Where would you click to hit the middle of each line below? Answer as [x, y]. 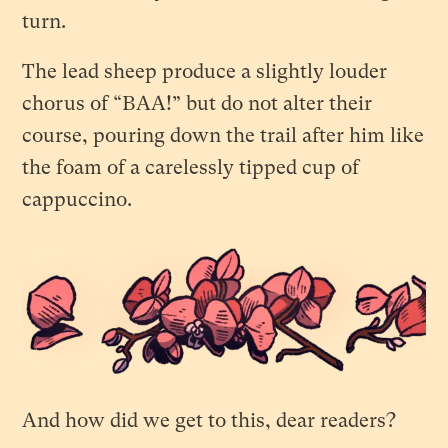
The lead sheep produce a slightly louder [205, 71]
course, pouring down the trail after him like [223, 135]
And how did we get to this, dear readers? [209, 421]
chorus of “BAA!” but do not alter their [197, 103]
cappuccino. [77, 199]
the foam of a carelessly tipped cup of [191, 167]
